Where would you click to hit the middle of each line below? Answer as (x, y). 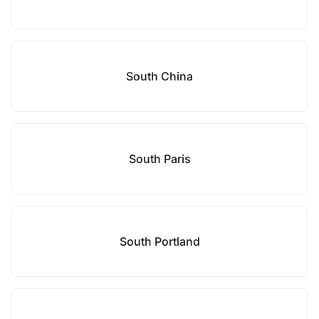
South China (159, 76)
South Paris (159, 159)
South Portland (159, 241)
